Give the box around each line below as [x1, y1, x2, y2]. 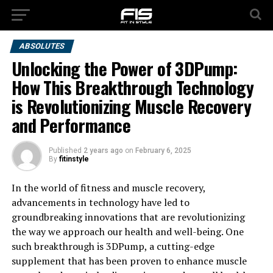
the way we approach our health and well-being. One [11, 225, 244, 238]
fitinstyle [58, 155, 89, 163]
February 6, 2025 [135, 146, 191, 155]
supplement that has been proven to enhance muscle [11, 254, 247, 268]
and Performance [11, 112, 131, 138]
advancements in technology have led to [11, 196, 190, 209]
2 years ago [83, 146, 123, 155]
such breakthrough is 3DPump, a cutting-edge [11, 239, 214, 253]
